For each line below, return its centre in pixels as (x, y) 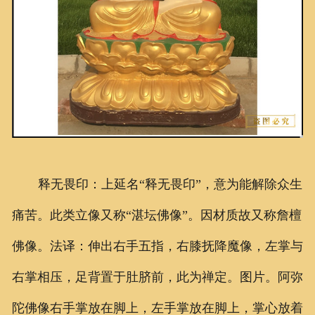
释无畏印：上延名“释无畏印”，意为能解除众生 (170, 185)
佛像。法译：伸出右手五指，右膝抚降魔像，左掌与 (157, 246)
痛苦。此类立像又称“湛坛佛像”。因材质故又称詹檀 (156, 216)
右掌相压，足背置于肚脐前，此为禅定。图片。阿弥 (157, 277)
